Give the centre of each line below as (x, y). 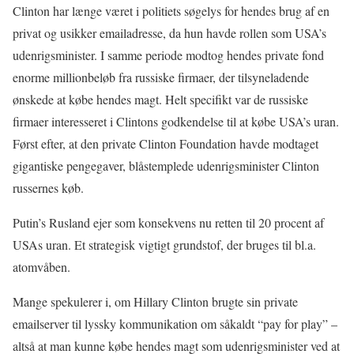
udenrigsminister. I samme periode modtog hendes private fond (168, 55)
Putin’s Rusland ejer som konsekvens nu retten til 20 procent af (168, 223)
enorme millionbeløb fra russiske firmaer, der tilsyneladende (161, 77)
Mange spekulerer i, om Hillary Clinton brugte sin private (155, 302)
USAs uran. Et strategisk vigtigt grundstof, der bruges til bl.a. (164, 245)
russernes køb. (48, 188)
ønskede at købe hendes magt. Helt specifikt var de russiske (160, 100)
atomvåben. (41, 267)
